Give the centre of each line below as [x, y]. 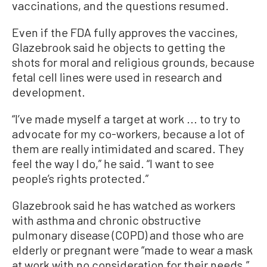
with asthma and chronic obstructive [106, 220]
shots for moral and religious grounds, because [133, 62]
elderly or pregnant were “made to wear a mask [132, 250]
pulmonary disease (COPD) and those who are [128, 235]
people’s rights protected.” [80, 178]
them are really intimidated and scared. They [128, 148]
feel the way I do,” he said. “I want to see [113, 163]
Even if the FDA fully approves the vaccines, [125, 32]
